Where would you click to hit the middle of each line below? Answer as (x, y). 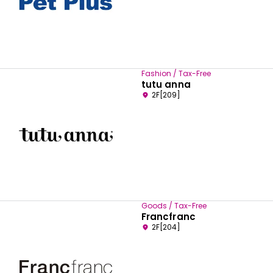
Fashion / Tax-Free (176, 73)
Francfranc (168, 216)
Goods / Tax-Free (174, 205)
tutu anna (166, 84)
